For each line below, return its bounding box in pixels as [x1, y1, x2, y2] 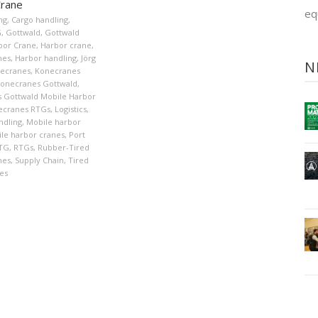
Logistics [54, 104, 87, 115]
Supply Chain [14, 155, 64, 166]
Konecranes [34, 65, 80, 77]
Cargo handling [11, 14, 68, 26]
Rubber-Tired [37, 142, 89, 153]
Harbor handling [14, 53, 77, 64]
